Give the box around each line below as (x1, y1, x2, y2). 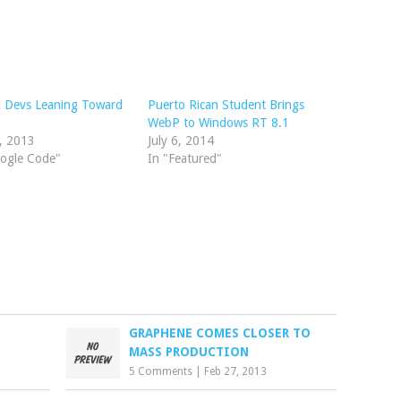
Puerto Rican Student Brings (147, 98, 304, 112)
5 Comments (129, 365, 193, 378)
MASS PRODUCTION (129, 345, 250, 359)
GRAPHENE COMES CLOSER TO (129, 326, 311, 340)
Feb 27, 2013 (204, 365, 268, 378)
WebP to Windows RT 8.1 (147, 115, 289, 130)
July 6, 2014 (147, 133, 214, 148)
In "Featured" (147, 151, 222, 166)
